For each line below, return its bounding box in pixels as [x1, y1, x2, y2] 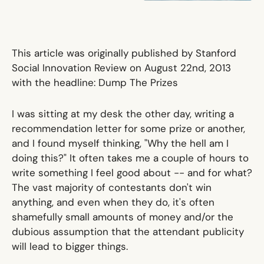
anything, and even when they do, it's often [11, 196, 214, 209]
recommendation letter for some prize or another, [11, 122, 245, 136]
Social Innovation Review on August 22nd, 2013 [11, 61, 231, 75]
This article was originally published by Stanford [11, 47, 236, 60]
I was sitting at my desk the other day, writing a [11, 107, 234, 121]
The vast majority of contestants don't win [11, 181, 212, 194]
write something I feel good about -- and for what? [11, 166, 252, 180]
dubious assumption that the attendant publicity [11, 225, 244, 239]
